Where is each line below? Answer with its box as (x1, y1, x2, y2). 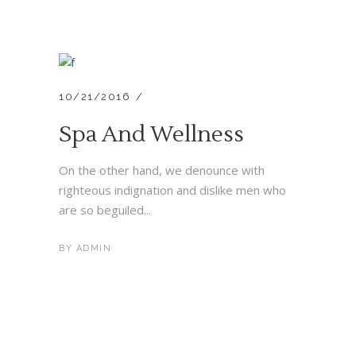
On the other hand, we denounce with (59, 162, 265, 178)
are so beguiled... (59, 202, 151, 218)
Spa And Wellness (59, 120, 244, 149)
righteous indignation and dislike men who (59, 182, 286, 198)
